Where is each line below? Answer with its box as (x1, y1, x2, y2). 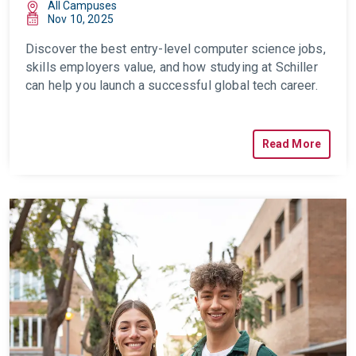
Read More (261, 137, 321, 150)
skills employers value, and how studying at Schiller (25, 60, 318, 75)
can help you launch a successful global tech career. (25, 78, 318, 93)
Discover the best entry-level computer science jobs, (25, 41, 326, 56)
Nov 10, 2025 (48, 13, 114, 25)
